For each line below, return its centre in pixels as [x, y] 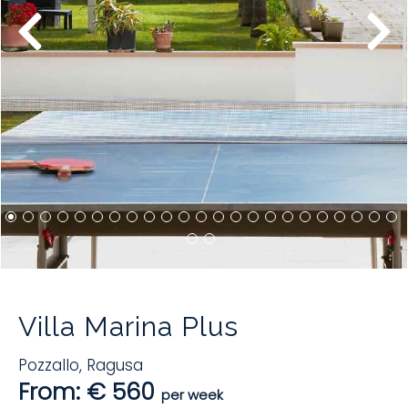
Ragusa [115, 366]
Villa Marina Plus [128, 327]
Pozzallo [49, 366]
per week [192, 395]
